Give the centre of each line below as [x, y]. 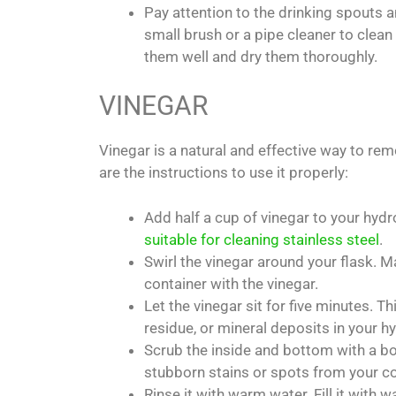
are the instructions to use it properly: [224, 173]
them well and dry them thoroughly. [261, 56]
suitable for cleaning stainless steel [262, 239]
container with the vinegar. [231, 283]
